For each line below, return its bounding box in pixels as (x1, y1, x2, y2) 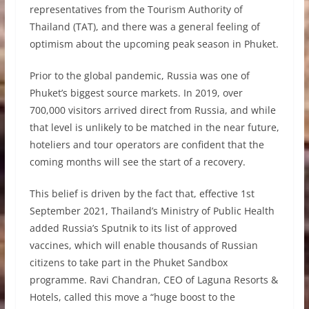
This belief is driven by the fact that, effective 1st (29, 187, 255, 201)
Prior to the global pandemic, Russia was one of (29, 69, 250, 83)
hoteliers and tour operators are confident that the (29, 138, 264, 152)
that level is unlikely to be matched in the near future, (29, 121, 279, 134)
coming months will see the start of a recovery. (29, 155, 246, 169)
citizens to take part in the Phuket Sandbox (29, 256, 228, 270)
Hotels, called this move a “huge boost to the (29, 290, 235, 304)
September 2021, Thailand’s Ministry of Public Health (29, 204, 275, 218)
